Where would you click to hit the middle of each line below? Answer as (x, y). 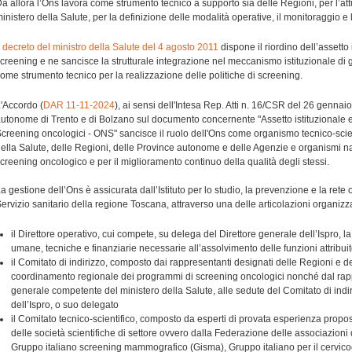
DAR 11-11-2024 (79, 105)
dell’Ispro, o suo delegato (65, 305)
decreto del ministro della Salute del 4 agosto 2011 (110, 47)
